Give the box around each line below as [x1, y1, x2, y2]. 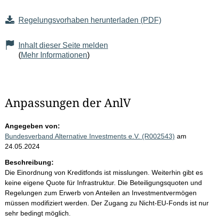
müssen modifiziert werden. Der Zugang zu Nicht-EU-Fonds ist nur [5, 199, 209, 207]
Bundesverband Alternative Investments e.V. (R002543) [5, 132, 175, 140]
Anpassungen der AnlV [5, 94, 131, 111]
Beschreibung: [5, 158, 54, 167]
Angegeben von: [5, 122, 60, 130]
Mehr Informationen [21, 51, 87, 60]
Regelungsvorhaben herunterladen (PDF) [18, 16, 161, 25]
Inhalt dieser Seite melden [18, 41, 108, 50]
